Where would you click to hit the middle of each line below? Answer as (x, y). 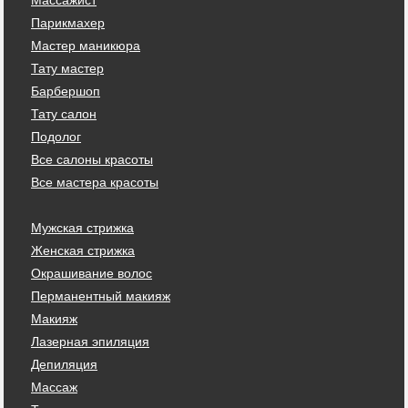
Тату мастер (67, 68)
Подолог (56, 136)
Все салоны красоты (92, 159)
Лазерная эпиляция (90, 341)
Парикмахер (68, 22)
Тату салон (64, 113)
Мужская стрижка (82, 227)
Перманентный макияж (101, 296)
